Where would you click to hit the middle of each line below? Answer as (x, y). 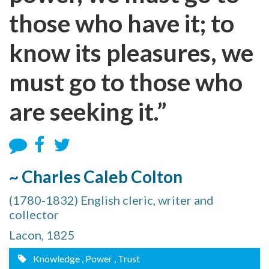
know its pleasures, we (131, 53)
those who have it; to (122, 23)
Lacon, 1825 (42, 235)
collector (34, 214)
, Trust (127, 258)
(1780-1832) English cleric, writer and (111, 200)
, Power (97, 258)
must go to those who (126, 82)
